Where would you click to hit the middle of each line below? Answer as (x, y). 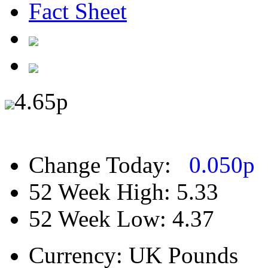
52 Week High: (103, 192)
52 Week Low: (100, 219)
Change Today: (100, 165)
